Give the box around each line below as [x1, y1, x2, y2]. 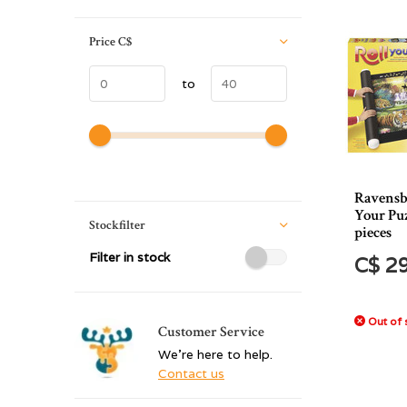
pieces [354, 223, 392, 243]
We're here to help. [158, 346, 273, 362]
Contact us [158, 365, 224, 382]
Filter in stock [89, 249, 170, 265]
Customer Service [158, 323, 264, 342]
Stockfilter [89, 217, 145, 233]
